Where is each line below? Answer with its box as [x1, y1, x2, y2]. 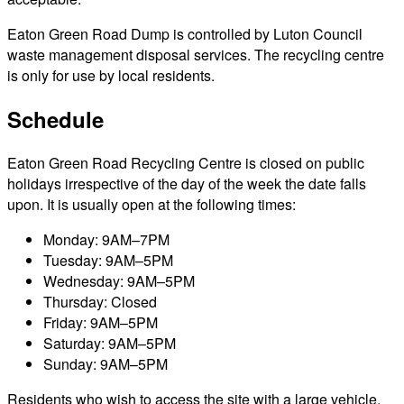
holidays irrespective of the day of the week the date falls [7, 172, 366, 194]
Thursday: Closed [43, 290, 157, 312]
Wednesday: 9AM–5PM [43, 270, 195, 291]
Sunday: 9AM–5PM [43, 353, 168, 374]
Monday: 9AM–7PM [43, 228, 170, 250]
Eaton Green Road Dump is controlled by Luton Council [7, 23, 363, 44]
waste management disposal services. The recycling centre [7, 43, 384, 65]
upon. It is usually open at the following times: [7, 193, 296, 215]
